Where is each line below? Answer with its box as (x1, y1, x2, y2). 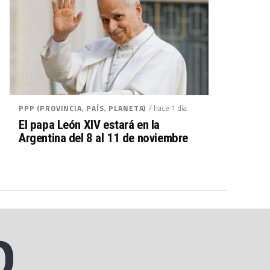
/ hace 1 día (149, 102, 187, 114)
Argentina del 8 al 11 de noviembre (19, 131, 188, 145)
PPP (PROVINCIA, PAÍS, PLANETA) (19, 102, 146, 114)
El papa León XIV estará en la (19, 118, 160, 132)
